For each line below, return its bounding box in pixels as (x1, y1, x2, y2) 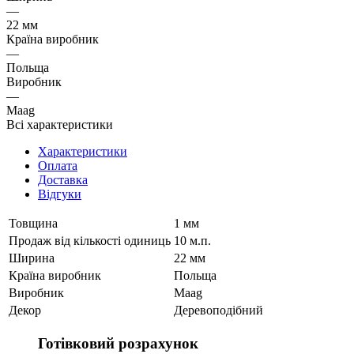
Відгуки (38, 186, 81, 201)
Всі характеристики (6, 117, 113, 131)
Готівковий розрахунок (38, 334, 198, 352)
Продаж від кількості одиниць (9, 233, 171, 247)
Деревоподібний (174, 303, 263, 317)
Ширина (9, 250, 55, 265)
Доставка (38, 172, 88, 186)
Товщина (9, 216, 58, 230)
